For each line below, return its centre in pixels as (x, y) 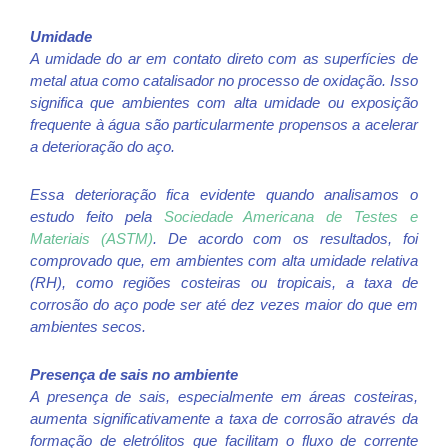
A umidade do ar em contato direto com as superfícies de (224, 58)
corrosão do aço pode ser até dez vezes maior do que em (224, 304)
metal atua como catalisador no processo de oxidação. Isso (224, 80)
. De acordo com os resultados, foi (285, 238)
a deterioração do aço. (102, 146)
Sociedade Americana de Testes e (291, 216)
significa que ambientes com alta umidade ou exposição (224, 102)
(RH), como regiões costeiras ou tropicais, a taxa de (224, 282)
